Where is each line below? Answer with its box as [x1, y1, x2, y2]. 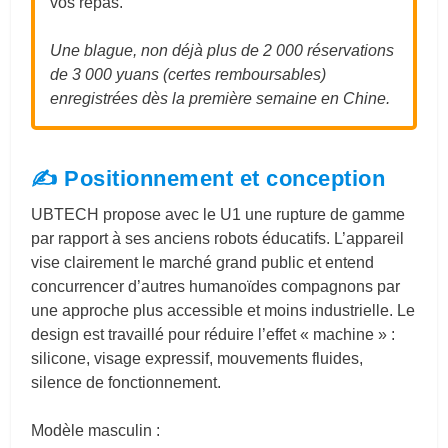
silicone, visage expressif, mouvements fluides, [31, 349, 364, 367]
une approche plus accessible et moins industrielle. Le [31, 301, 416, 319]
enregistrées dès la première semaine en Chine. [50, 89, 391, 107]
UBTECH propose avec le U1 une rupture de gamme [31, 205, 406, 223]
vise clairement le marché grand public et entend [31, 253, 375, 271]
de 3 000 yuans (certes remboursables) [50, 65, 327, 83]
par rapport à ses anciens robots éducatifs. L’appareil [31, 229, 405, 247]
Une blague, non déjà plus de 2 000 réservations [50, 41, 395, 59]
